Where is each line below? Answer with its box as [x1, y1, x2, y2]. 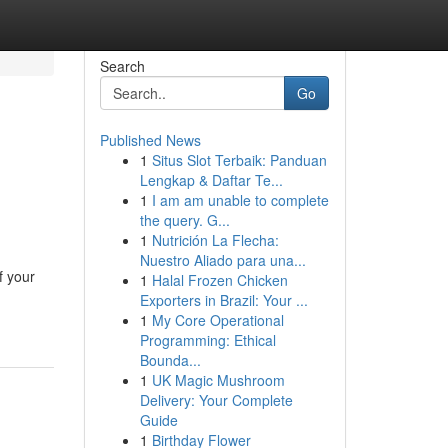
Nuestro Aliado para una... [139, 250, 306, 270]
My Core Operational [151, 310, 284, 330]
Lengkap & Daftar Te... [139, 170, 283, 190]
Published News [99, 130, 201, 150]
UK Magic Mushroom [151, 370, 285, 390]
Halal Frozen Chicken [151, 270, 288, 290]
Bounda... [139, 350, 201, 370]
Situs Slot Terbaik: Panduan [151, 150, 327, 170]
